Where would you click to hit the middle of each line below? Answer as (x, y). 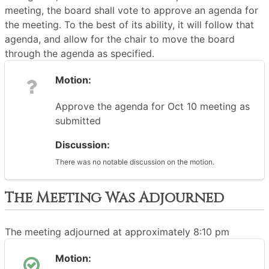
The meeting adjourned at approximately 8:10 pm (117, 232)
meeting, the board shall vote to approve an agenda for (131, 10)
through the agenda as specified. (80, 53)
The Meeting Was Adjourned (114, 198)
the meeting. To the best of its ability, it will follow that (129, 25)
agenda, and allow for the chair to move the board (120, 39)
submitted (78, 121)
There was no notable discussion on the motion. (135, 162)
